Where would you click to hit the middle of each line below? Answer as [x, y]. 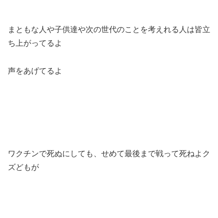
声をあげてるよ [35, 71]
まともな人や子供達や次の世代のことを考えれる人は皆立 [109, 29]
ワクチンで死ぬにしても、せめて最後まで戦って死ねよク [109, 153]
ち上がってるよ [35, 43]
